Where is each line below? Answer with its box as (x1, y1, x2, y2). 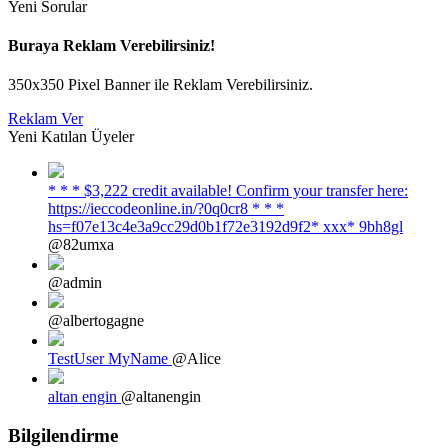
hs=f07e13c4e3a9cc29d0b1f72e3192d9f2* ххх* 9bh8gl (48, 218, 403, 236)
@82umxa (48, 236, 114, 254)
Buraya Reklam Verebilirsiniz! (8, 37, 215, 55)
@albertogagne (48, 312, 144, 330)
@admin (48, 274, 102, 292)
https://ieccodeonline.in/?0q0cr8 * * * (48, 200, 284, 218)
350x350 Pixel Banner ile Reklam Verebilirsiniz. (8, 76, 313, 94)
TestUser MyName (48, 350, 172, 368)
